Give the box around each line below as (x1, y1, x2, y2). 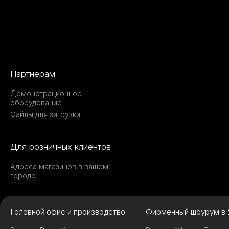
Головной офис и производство (10, 207, 125, 217)
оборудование (10, 98, 62, 107)
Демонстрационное (10, 88, 82, 98)
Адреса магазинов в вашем (10, 162, 108, 171)
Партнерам (10, 68, 55, 79)
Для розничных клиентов (10, 141, 111, 152)
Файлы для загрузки (10, 109, 80, 119)
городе (10, 171, 36, 180)
